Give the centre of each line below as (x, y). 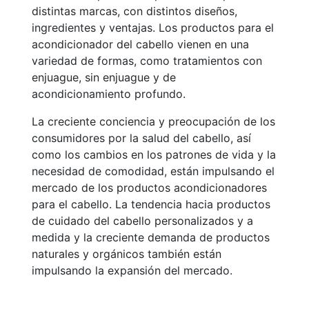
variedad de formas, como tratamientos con (147, 61)
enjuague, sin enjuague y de (104, 77)
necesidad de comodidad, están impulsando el (153, 171)
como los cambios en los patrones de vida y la (154, 154)
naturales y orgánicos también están (127, 254)
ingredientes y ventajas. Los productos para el (153, 28)
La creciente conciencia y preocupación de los (153, 121)
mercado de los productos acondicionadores (149, 188)
